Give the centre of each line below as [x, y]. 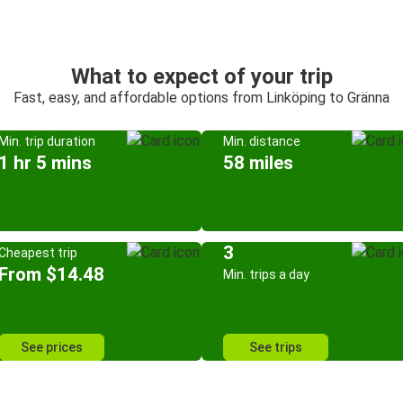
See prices [51, 347]
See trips [276, 347]
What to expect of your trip [201, 76]
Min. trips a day [266, 274]
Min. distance [262, 141]
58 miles [258, 163]
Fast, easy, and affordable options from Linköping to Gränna [201, 98]
